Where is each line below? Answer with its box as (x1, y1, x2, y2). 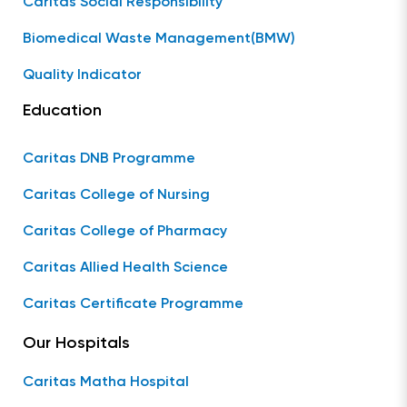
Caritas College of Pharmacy (23, 224, 227, 239)
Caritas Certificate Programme (23, 297, 243, 312)
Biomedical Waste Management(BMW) (23, 32, 295, 46)
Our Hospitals (23, 335, 130, 352)
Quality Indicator (23, 68, 142, 83)
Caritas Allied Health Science (23, 261, 228, 275)
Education (23, 103, 102, 119)
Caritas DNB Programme (23, 152, 195, 166)
